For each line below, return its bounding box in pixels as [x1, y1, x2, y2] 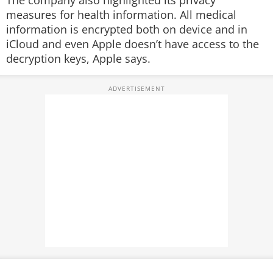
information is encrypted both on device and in [6, 22, 247, 37]
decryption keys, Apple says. [6, 51, 151, 66]
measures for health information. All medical [6, 7, 236, 22]
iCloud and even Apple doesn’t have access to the [6, 37, 259, 51]
